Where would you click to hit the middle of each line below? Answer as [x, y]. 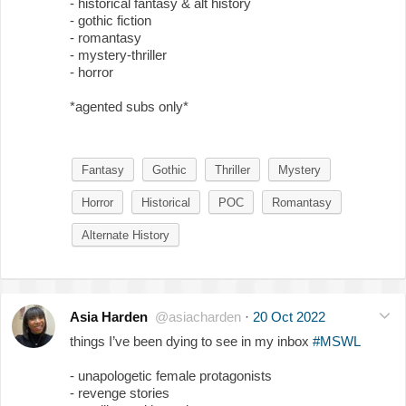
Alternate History [126, 235]
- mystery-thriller [118, 54]
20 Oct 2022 [289, 316]
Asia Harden [109, 316]
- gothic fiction [111, 20]
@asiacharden [198, 316]
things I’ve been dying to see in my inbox [191, 341]
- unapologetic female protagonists [171, 375]
